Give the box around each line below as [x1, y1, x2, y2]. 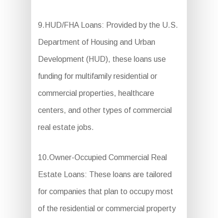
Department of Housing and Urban [37, 38, 155, 47]
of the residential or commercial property [37, 204, 176, 213]
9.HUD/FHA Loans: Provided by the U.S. [37, 21, 178, 30]
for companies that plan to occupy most [37, 187, 173, 196]
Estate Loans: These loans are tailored [37, 170, 172, 179]
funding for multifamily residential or [37, 72, 157, 81]
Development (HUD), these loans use [37, 55, 166, 64]
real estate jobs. [37, 123, 94, 132]
